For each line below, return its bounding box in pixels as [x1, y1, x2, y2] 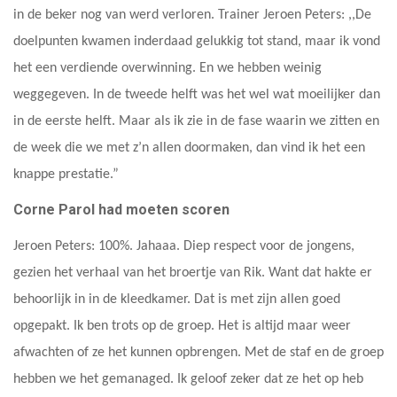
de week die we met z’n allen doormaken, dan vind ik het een [13, 140, 365, 155]
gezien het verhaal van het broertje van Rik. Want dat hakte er [13, 265, 372, 280]
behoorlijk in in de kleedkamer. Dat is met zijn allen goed [13, 292, 340, 307]
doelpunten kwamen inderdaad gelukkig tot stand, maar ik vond [13, 34, 380, 49]
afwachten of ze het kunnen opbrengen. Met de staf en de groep [13, 345, 384, 360]
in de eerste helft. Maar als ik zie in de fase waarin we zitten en [13, 113, 379, 128]
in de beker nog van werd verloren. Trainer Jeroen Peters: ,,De [13, 7, 371, 22]
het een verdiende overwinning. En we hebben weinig [13, 60, 322, 75]
